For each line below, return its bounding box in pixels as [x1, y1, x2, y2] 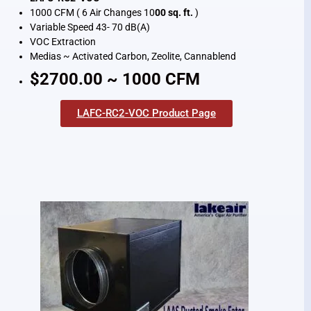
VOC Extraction [30, 36, 96, 48]
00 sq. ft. [155, 7, 194, 19]
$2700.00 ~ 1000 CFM [30, 69, 201, 90]
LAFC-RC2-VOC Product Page [76, 107, 216, 120]
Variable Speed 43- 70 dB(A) [30, 22, 155, 33]
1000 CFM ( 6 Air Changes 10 [30, 7, 155, 19]
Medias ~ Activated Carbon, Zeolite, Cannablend [30, 51, 241, 62]
